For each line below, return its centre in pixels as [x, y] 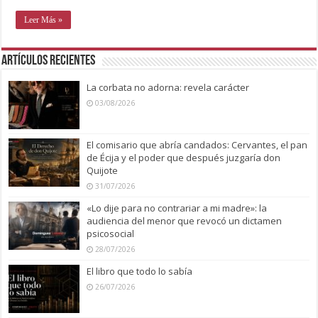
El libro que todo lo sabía [140, 271]
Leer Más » [44, 20]
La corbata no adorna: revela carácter [168, 87]
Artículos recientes [49, 61]
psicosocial [111, 233]
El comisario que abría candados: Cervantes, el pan [197, 144]
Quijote [103, 170]
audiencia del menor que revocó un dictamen [185, 220]
